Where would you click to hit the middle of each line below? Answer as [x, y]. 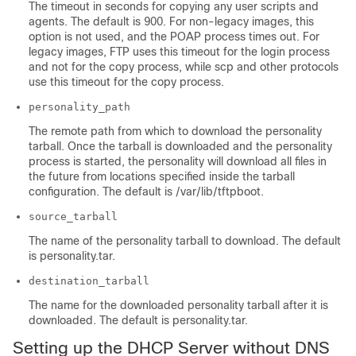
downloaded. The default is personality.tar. [138, 321]
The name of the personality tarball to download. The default [185, 241]
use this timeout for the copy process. [126, 82]
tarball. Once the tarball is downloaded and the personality [180, 147]
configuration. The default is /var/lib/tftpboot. [146, 192]
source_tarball [73, 217]
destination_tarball [89, 281]
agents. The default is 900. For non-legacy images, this [171, 22]
